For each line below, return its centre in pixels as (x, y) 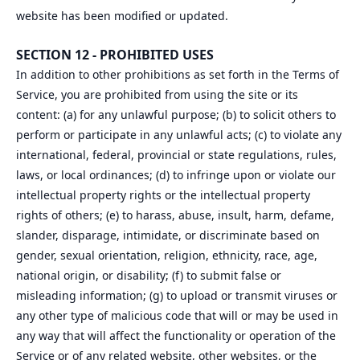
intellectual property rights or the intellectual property (163, 195)
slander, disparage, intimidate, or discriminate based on (168, 235)
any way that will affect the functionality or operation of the (176, 335)
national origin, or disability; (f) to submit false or (149, 275)
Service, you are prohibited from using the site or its (157, 94)
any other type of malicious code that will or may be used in (177, 315)
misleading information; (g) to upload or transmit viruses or (177, 295)
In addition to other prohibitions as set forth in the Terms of (178, 74)
